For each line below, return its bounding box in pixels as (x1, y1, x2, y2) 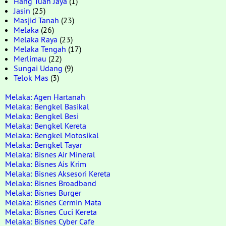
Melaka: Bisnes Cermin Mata (5, 197, 101, 207)
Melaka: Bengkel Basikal (5, 101, 89, 111)
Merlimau (14, 53, 46, 64)
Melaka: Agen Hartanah (5, 92, 85, 102)
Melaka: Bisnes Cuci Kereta (5, 207, 97, 217)
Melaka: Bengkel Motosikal (5, 130, 99, 140)
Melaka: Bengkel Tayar (5, 140, 82, 150)
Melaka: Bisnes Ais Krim (5, 159, 86, 169)
